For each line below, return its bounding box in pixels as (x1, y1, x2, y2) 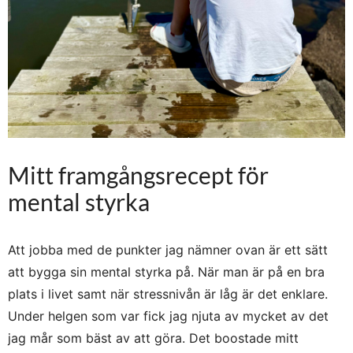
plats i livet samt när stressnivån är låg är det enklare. (8, 286, 328, 303)
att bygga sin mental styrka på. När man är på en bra (8, 264, 325, 281)
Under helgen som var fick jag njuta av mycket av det (8, 308, 329, 325)
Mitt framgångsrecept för (8, 161, 269, 190)
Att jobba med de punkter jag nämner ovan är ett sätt (8, 242, 328, 258)
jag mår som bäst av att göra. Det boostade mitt (8, 330, 299, 347)
